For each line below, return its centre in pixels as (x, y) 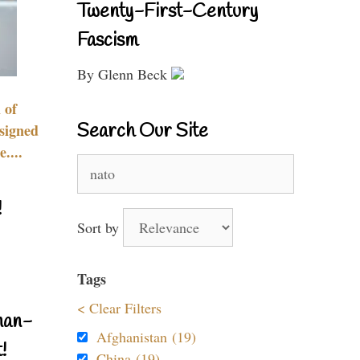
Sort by (100, 227)
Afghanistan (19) (146, 337)
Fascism (108, 41)
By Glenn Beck (124, 74)
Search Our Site (143, 132)
